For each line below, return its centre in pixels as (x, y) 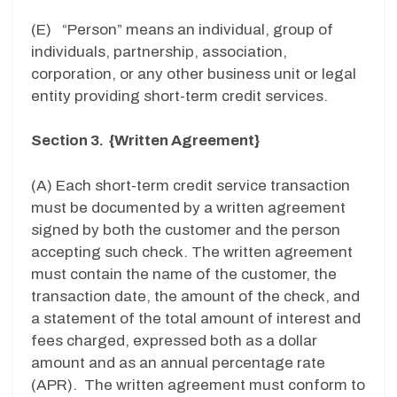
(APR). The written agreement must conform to (198, 385)
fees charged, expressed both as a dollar (174, 340)
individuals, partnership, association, (159, 51)
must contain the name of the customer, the (184, 274)
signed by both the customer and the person (186, 230)
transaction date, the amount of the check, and (195, 296)
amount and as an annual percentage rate (178, 362)
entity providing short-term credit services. (179, 96)
